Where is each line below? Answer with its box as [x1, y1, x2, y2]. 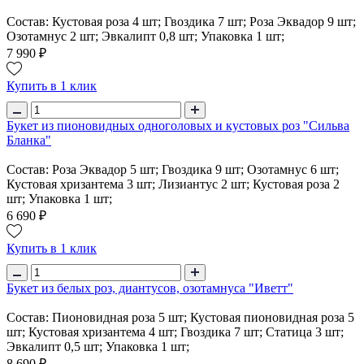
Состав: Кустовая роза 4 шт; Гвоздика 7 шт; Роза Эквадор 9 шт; [6, 14, 356, 28]
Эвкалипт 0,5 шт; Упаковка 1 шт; [6, 339, 189, 353]
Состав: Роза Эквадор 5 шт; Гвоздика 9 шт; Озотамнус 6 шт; [6, 162, 339, 176]
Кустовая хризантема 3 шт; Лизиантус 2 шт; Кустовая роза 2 [6, 176, 340, 191]
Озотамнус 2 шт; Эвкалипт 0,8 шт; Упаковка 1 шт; [6, 28, 284, 43]
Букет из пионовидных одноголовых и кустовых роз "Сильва [6, 118, 349, 132]
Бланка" [6, 132, 51, 147]
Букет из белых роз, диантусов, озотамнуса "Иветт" [6, 280, 293, 295]
